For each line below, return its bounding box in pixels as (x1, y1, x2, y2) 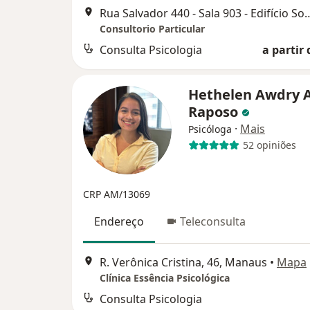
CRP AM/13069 (83, 187, 150, 201)
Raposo (188, 102, 241, 121)
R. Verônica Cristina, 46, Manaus (100, 255, 267, 271)
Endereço (94, 213, 144, 229)
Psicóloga (188, 122, 232, 136)
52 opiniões (242, 138, 296, 152)
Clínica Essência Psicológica (100, 271, 230, 285)
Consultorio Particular (100, 21, 205, 35)
